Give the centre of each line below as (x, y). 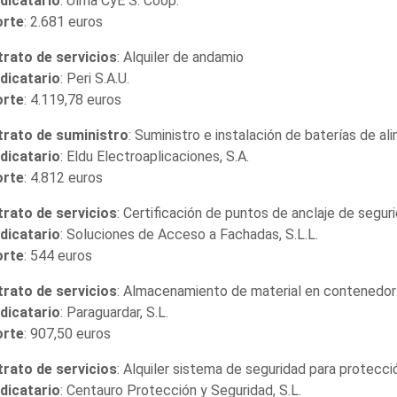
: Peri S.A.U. (94, 78)
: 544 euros (58, 255)
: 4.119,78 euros (72, 99)
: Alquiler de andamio (180, 57)
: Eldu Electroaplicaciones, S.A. (154, 156)
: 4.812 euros (63, 177)
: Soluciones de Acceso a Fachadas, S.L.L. (189, 234)
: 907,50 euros (67, 333)
